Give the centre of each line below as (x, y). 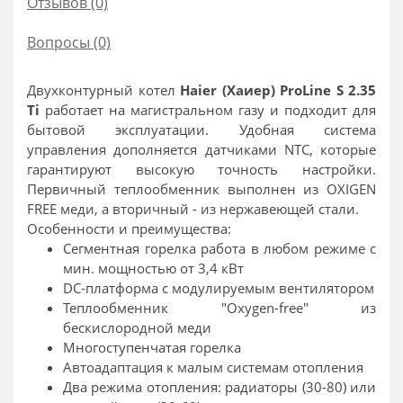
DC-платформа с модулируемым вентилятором (219, 287)
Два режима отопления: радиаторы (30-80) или (219, 386)
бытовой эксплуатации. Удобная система (201, 129)
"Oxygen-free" (291, 307)
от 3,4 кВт (212, 268)
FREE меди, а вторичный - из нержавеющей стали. (193, 208)
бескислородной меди (137, 327)
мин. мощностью (121, 268)
